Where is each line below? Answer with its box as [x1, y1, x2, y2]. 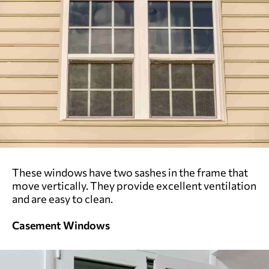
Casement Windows [12, 218, 110, 232]
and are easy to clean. [12, 192, 113, 205]
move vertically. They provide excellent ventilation [12, 178, 256, 192]
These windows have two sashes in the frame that [12, 165, 248, 179]
